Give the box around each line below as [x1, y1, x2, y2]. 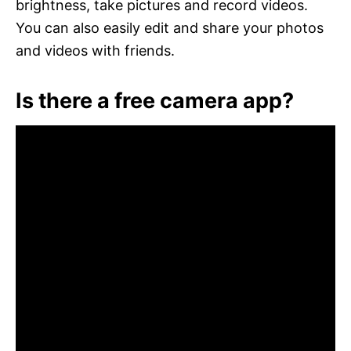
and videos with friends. [16, 42, 175, 59]
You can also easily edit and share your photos [16, 19, 324, 36]
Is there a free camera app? [16, 87, 294, 114]
